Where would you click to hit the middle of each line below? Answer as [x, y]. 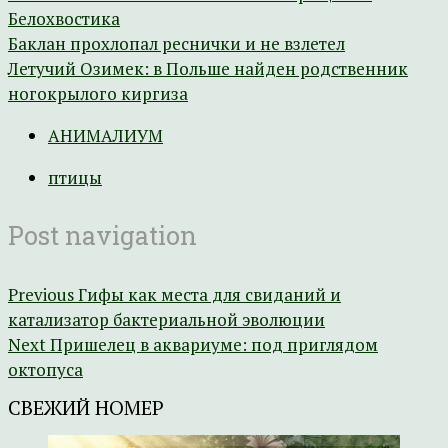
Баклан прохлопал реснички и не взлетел [176, 43]
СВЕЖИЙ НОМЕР [86, 408]
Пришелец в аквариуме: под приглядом [214, 344]
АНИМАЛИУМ [105, 135]
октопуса [45, 369]
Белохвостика [64, 18]
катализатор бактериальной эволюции [166, 319]
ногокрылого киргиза [98, 93]
